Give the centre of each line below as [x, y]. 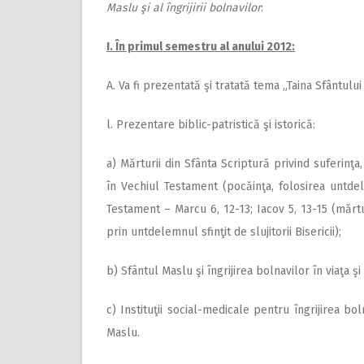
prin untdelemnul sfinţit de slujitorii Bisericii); [224, 232]
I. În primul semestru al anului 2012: [201, 47]
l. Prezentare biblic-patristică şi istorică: [211, 125]
